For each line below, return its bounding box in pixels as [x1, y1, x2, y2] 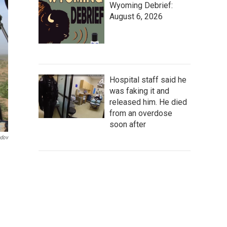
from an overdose [109, 108, 172, 118]
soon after [109, 119, 146, 129]
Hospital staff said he [109, 74, 186, 85]
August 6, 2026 [109, 11, 163, 21]
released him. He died [109, 97, 187, 107]
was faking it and [109, 86, 169, 96]
